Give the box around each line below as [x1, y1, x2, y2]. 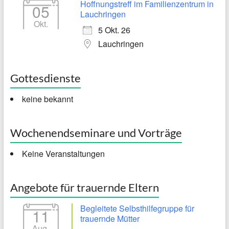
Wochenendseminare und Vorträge [10, 125, 182, 140]
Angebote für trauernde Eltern [10, 180, 159, 194]
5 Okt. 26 [98, 24, 130, 36]
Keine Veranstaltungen [21, 147, 105, 159]
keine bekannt [21, 93, 73, 105]
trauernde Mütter [80, 212, 140, 224]
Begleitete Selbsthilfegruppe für [80, 202, 194, 214]
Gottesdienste [10, 71, 81, 85]
